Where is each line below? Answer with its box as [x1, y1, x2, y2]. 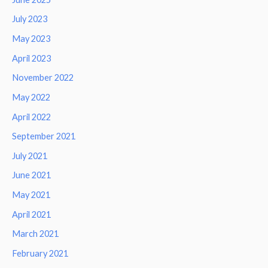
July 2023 [12, 14, 47, 25]
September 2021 [12, 131, 75, 142]
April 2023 [12, 53, 51, 63]
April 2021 [12, 209, 51, 220]
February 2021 [12, 248, 68, 259]
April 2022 [12, 111, 51, 122]
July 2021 [12, 150, 47, 161]
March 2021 [12, 229, 59, 239]
